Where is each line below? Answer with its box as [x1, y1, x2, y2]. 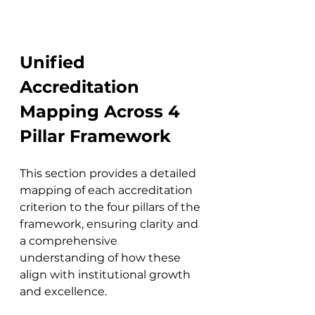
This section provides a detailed [20, 167, 199, 180]
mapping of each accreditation [20, 184, 195, 197]
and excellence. [20, 285, 107, 298]
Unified [20, 52, 90, 72]
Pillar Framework [20, 126, 171, 146]
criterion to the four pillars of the [20, 200, 203, 214]
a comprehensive [20, 234, 120, 247]
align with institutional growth [20, 268, 193, 281]
